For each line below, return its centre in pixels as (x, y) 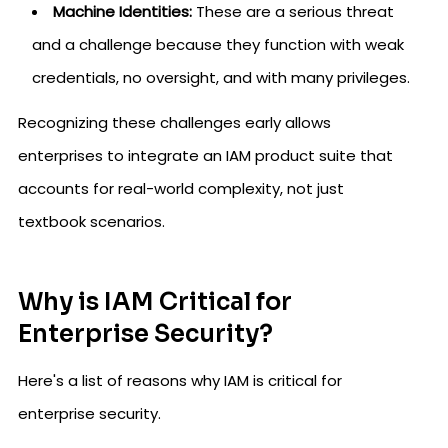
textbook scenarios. (91, 221)
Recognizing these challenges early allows (174, 122)
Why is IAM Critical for (155, 302)
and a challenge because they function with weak (218, 44)
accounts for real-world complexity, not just (181, 188)
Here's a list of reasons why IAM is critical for (180, 380)
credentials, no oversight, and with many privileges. (221, 77)
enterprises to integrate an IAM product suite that (205, 155)
